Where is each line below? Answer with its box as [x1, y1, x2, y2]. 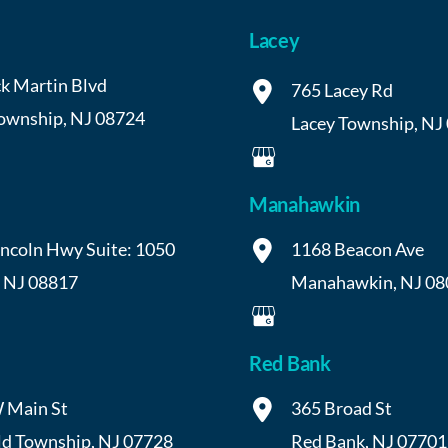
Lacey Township [291, 111, 414, 134]
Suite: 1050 [85, 237, 175, 260]
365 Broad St [291, 396, 392, 419]
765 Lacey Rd [291, 78, 393, 101]
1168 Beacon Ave [291, 237, 424, 260]
